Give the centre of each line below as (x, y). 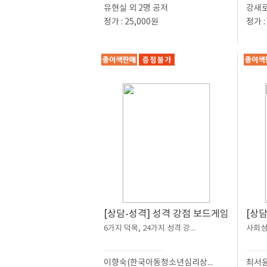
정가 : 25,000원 (131, 21)
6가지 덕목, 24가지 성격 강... (150, 228)
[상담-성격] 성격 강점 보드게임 (166, 213)
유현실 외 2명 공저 (136, 8)
